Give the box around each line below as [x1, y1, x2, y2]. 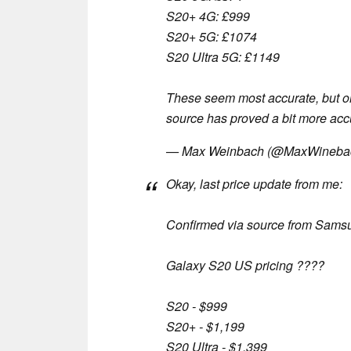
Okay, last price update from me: [166, 174, 342, 193]
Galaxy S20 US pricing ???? [166, 255, 324, 274]
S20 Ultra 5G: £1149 [166, 47, 280, 66]
